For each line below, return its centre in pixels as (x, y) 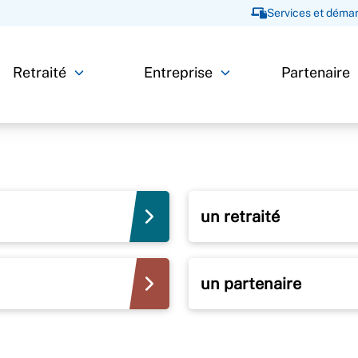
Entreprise (178, 73)
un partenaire (251, 283)
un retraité (240, 216)
